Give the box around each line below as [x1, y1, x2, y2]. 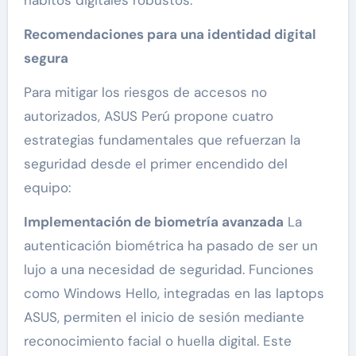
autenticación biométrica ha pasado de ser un [23, 237, 318, 255]
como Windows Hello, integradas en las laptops [23, 284, 324, 303]
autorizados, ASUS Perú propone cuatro [23, 107, 273, 126]
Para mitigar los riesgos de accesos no [23, 83, 267, 102]
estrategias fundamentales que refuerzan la [23, 131, 300, 149]
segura [23, 49, 68, 68]
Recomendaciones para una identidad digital [23, 25, 316, 44]
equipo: [23, 179, 71, 197]
